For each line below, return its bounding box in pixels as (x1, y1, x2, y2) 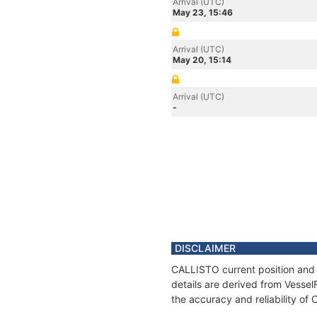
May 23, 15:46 (173, 7, 233, 18)
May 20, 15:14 (173, 54, 231, 65)
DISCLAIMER (175, 242, 236, 254)
